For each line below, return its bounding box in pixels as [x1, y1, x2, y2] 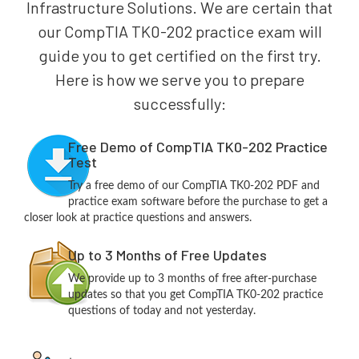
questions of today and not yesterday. [67, 305, 256, 317]
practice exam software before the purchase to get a [67, 196, 328, 208]
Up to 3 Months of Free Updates [67, 246, 267, 264]
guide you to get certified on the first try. [38, 46, 321, 65]
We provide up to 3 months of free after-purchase [67, 273, 317, 284]
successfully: [133, 94, 226, 113]
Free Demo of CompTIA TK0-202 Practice [67, 138, 328, 155]
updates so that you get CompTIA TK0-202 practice [67, 289, 323, 301]
